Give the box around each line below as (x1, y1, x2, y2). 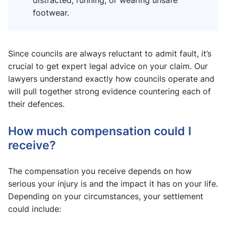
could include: (8, 203, 61, 215)
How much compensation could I (8, 123, 191, 139)
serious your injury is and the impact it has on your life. (8, 178, 218, 190)
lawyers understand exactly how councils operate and (8, 73, 214, 85)
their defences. (8, 98, 65, 110)
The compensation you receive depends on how (8, 165, 192, 177)
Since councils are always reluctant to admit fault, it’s (8, 48, 211, 60)
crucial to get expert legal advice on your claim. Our (8, 61, 208, 72)
